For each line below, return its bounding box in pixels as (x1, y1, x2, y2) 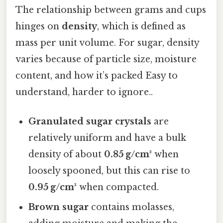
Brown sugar (28, 202, 89, 213)
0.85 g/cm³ (104, 149, 152, 160)
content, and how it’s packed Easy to (15, 70, 178, 81)
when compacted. (77, 182, 159, 193)
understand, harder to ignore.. (15, 86, 153, 98)
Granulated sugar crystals (28, 116, 152, 127)
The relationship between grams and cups (15, 4, 206, 15)
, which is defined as (97, 20, 186, 32)
